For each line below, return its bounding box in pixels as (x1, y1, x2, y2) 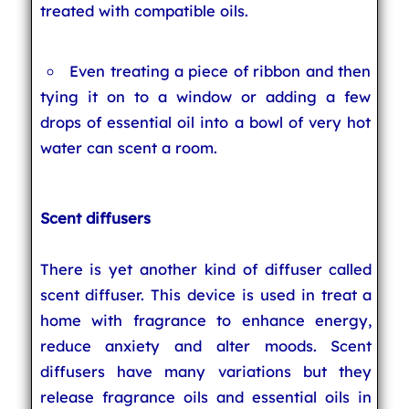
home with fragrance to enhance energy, (39, 310, 372, 330)
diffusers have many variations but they (39, 362, 372, 381)
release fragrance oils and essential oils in (39, 387, 372, 406)
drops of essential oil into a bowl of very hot (39, 112, 372, 131)
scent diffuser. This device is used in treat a (39, 285, 372, 304)
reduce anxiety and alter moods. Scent (39, 336, 372, 355)
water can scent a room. (39, 138, 217, 157)
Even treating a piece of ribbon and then (69, 61, 371, 80)
